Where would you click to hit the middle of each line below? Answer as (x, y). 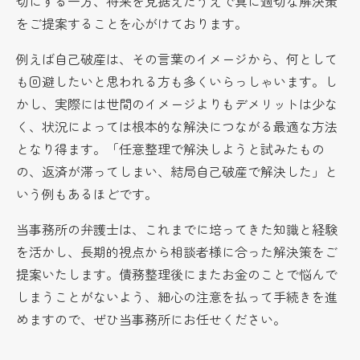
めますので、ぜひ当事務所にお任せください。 (151, 319)
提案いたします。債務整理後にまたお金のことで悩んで (177, 274)
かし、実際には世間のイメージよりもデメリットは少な (177, 103)
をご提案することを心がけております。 (132, 23)
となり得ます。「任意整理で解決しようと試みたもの (171, 148)
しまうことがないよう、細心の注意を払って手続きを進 (177, 296)
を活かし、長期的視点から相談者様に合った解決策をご (177, 251)
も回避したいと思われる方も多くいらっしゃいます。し (177, 81)
